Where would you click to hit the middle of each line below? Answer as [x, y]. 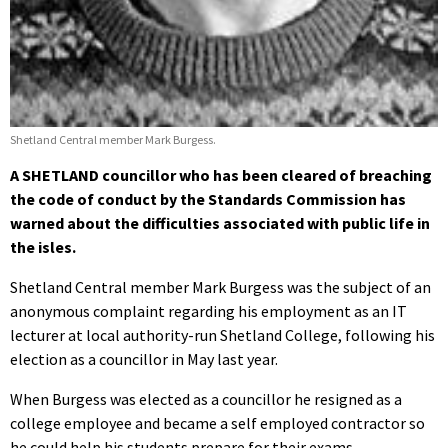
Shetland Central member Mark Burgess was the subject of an [220, 287]
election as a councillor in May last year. [144, 359]
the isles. [43, 247]
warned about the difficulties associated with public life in [220, 223]
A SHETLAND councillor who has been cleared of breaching [221, 175]
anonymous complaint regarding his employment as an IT [208, 311]
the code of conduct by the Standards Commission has [208, 199]
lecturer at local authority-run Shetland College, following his [222, 335]
